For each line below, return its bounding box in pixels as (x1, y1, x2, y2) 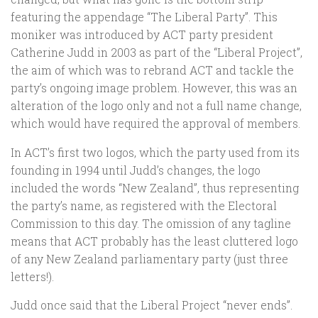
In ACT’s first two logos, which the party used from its (11, 144, 300, 160)
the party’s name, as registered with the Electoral (11, 197, 277, 213)
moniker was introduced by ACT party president (11, 26, 273, 42)
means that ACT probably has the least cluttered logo (11, 233, 298, 248)
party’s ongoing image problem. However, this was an (11, 79, 297, 95)
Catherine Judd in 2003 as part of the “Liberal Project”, (11, 44, 302, 60)
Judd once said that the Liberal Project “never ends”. (11, 297, 292, 313)
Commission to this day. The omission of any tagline (11, 215, 291, 231)
